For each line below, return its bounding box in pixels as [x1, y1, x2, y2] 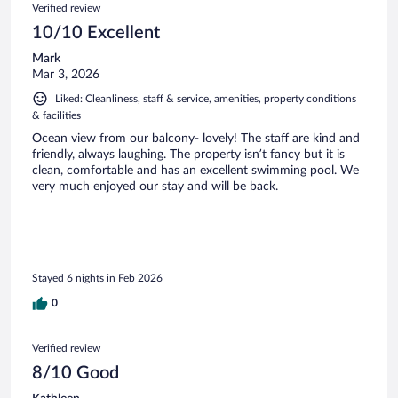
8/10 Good [32, 364, 119, 383]
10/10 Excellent [32, 23, 160, 42]
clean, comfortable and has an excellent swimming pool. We [32, 163, 359, 177]
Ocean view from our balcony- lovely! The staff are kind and [32, 131, 360, 145]
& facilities [32, 109, 81, 121]
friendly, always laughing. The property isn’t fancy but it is [32, 147, 345, 161]
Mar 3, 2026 [32, 68, 99, 81]
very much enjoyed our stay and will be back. [32, 179, 278, 193]
